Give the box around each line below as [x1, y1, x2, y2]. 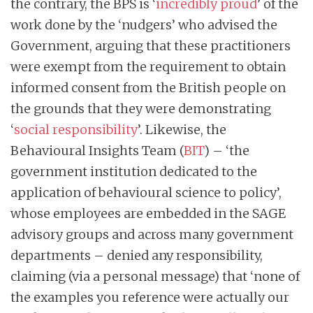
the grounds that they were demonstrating [10, 101, 271, 117]
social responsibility [14, 122, 138, 138]
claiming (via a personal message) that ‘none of [10, 268, 300, 285]
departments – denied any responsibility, [10, 247, 263, 264]
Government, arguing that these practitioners [10, 38, 291, 54]
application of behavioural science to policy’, [10, 184, 282, 201]
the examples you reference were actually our [10, 289, 289, 306]
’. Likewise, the [138, 122, 226, 138]
